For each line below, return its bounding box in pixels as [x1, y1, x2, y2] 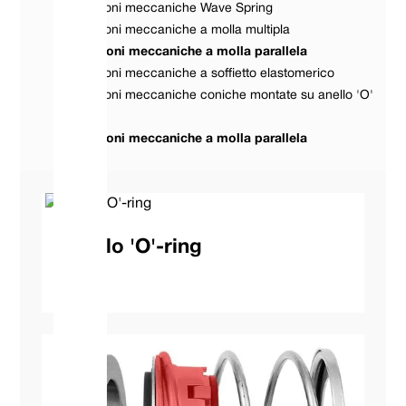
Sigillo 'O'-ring [63, 238, 203, 257]
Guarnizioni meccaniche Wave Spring [56, 3, 274, 15]
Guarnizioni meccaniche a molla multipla [56, 24, 291, 37]
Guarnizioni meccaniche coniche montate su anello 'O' [56, 90, 374, 102]
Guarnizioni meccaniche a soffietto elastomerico [56, 68, 335, 81]
